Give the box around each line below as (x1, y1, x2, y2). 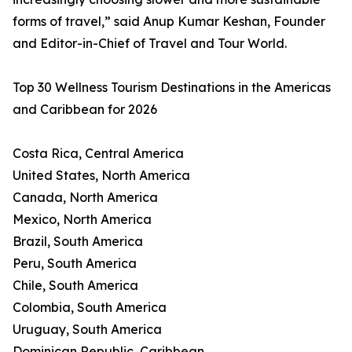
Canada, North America (13, 189, 158, 206)
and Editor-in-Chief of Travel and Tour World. (13, 35, 287, 52)
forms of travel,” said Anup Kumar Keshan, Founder (13, 13, 325, 30)
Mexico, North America (13, 211, 152, 228)
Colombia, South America (13, 299, 167, 316)
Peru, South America (13, 255, 137, 272)
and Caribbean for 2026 (13, 101, 157, 118)
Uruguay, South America (13, 321, 162, 338)
